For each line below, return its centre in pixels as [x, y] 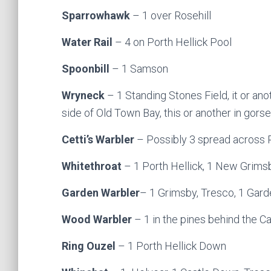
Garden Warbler [101, 193]
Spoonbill [87, 69]
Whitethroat [93, 166]
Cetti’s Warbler [99, 139]
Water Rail [88, 42]
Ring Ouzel [90, 246]
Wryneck [83, 95]
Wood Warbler [98, 219]
